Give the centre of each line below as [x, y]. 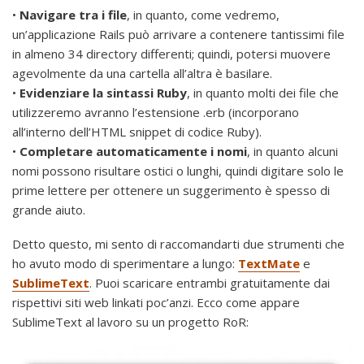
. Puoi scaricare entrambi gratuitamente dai [210, 283]
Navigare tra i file [73, 15]
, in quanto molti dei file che [263, 93]
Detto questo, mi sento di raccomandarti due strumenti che [178, 244]
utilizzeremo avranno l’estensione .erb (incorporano [156, 113]
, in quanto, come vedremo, [203, 15]
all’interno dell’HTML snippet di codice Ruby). [137, 132]
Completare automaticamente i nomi [133, 152]
